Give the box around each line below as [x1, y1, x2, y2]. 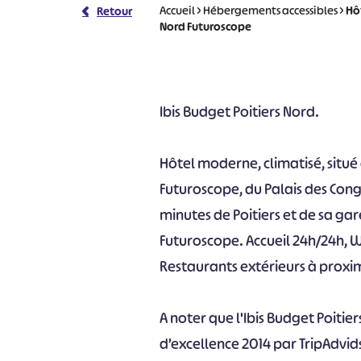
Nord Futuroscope [160, 19, 252, 34]
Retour [97, 3, 132, 19]
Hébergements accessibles [203, 2, 338, 18]
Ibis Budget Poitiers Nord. [160, 102, 320, 122]
